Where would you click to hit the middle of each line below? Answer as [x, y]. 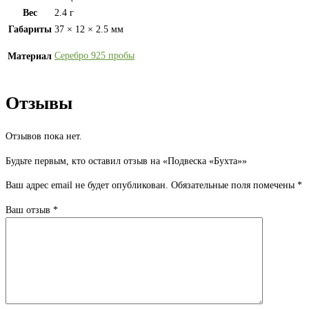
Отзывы [39, 103]
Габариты [30, 30]
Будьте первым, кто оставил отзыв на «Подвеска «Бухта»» [126, 161]
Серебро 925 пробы [94, 56]
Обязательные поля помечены [234, 186]
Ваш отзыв [29, 210]
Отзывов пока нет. [44, 137]
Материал [30, 57]
